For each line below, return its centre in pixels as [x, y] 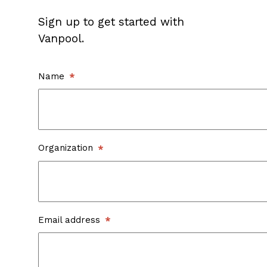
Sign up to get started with [111, 22]
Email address [69, 220]
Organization [66, 148]
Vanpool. [61, 39]
